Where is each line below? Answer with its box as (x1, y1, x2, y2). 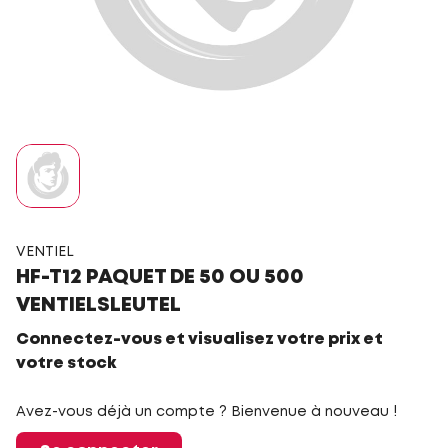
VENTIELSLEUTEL (16, 296, 181, 315)
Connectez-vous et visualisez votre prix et (16, 332, 383, 347)
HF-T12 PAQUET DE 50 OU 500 (16, 268, 304, 287)
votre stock (16, 356, 116, 371)
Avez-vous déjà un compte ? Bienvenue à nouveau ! (16, 406, 397, 418)
